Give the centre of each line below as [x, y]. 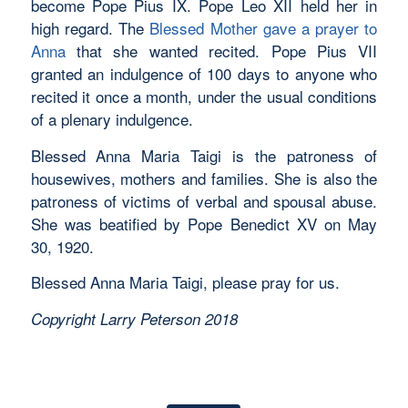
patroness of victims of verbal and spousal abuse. [204, 200]
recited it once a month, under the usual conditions [204, 97]
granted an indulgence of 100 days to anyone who [204, 74]
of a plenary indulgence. [112, 119]
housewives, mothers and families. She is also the [204, 178]
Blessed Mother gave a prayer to [264, 28]
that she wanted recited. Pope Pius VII [221, 51]
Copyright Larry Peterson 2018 [134, 318]
